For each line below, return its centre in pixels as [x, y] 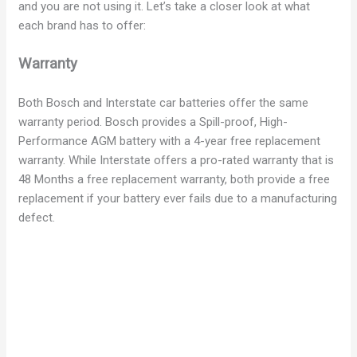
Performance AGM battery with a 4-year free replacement [170, 141]
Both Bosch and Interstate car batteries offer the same [164, 103]
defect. [37, 218]
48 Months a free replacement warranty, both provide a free [175, 180]
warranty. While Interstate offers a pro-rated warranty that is [177, 161]
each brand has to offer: [82, 26]
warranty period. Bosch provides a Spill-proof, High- [153, 122]
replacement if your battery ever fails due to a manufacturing [178, 199]
